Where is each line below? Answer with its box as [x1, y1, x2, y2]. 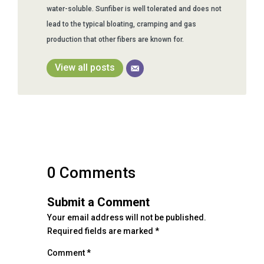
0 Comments [47, 163, 136, 181]
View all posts [55, 61, 115, 73]
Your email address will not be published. [47, 212, 206, 222]
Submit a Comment [47, 194, 150, 209]
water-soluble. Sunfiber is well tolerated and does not [47, 4, 222, 13]
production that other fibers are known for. [47, 35, 184, 44]
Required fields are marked [47, 226, 155, 236]
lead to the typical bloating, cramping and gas [47, 19, 196, 28]
